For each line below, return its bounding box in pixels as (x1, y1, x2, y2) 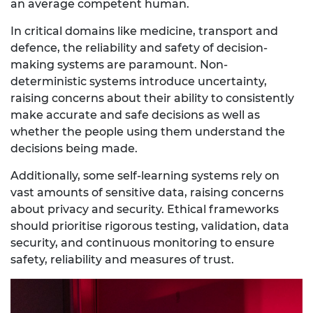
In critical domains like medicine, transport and (10, 24, 278, 38)
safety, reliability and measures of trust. (10, 252, 234, 266)
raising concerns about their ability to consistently (10, 91, 294, 105)
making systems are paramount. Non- (10, 57, 228, 71)
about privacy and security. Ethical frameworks (10, 202, 279, 216)
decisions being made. (10, 141, 138, 155)
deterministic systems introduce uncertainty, (10, 74, 267, 88)
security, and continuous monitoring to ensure (10, 235, 275, 249)
